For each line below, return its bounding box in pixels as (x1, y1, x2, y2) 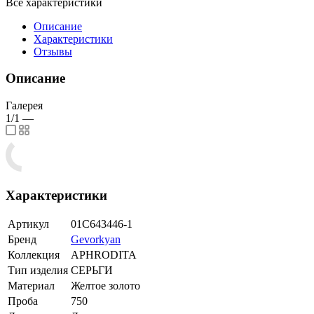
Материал (8, 280, 55, 292)
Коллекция (8, 249, 60, 261)
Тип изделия (8, 264, 68, 277)
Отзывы (34, 45, 72, 57)
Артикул (8, 218, 49, 231)
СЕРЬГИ (71, 264, 113, 277)
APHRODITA (71, 249, 137, 261)
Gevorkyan (71, 233, 121, 246)
